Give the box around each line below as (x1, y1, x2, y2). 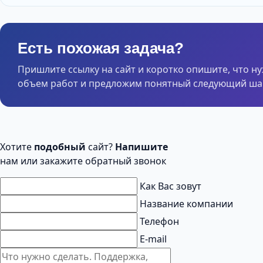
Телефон (140, 215, 179, 228)
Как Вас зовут (140, 180, 201, 193)
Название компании (140, 197, 233, 211)
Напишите (113, 140, 168, 154)
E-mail (140, 232, 167, 246)
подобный (32, 140, 88, 154)
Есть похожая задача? (18, 39, 184, 58)
